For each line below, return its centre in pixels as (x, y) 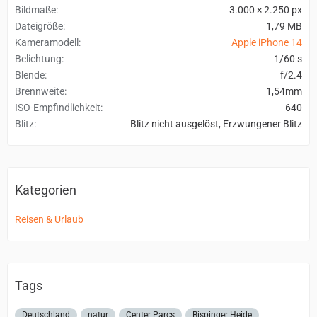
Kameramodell (47, 42)
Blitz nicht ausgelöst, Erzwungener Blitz (216, 123)
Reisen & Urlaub (49, 219)
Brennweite (40, 91)
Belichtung (38, 58)
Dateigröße (39, 26)
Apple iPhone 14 (267, 42)
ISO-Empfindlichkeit (58, 107)
